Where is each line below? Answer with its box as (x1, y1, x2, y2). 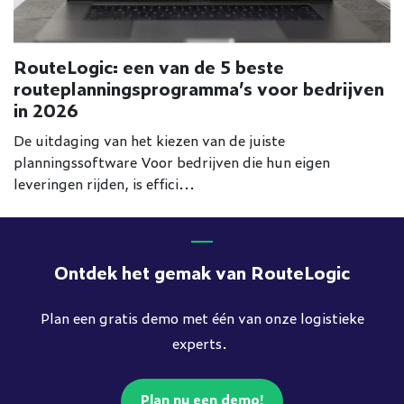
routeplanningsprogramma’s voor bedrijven (14, 74, 384, 101)
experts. (172, 332, 232, 353)
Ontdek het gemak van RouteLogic (54, 259, 350, 285)
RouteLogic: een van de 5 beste (14, 52, 284, 79)
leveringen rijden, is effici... (14, 171, 195, 194)
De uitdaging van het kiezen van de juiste (14, 128, 285, 151)
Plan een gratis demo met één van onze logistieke (40, 307, 364, 328)
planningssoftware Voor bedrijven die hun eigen (14, 150, 330, 172)
